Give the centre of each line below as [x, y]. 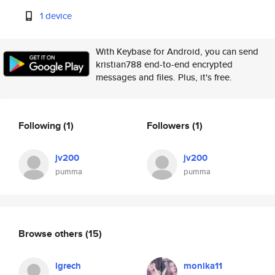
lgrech [68, 266]
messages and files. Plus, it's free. [164, 77]
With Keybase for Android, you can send [177, 51]
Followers [169, 125]
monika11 [203, 266]
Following [41, 125]
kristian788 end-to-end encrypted [164, 64]
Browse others [52, 233]
